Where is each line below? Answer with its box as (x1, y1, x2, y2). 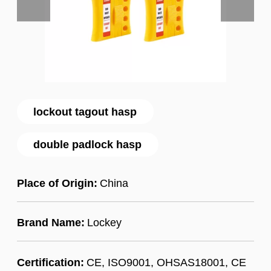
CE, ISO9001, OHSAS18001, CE (86, 255, 246, 269)
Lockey (87, 216, 122, 229)
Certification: (16, 255, 84, 269)
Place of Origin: (16, 176, 97, 189)
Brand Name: (16, 216, 85, 229)
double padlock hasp (33, 138, 142, 151)
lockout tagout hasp (33, 105, 137, 118)
